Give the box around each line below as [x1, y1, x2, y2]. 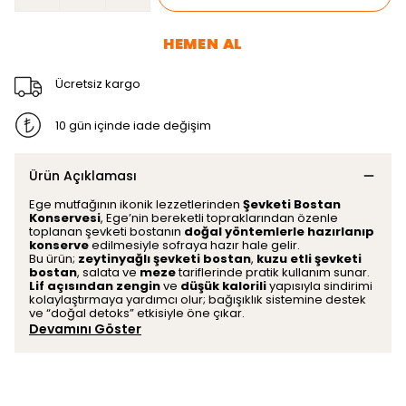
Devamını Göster [29, 320, 141, 338]
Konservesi [29, 209, 101, 227]
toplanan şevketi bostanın [29, 223, 184, 240]
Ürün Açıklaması [29, 167, 137, 185]
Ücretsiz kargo [54, 74, 140, 92]
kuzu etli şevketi [256, 250, 362, 267]
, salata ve [77, 264, 140, 281]
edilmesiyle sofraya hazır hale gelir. [89, 237, 300, 254]
